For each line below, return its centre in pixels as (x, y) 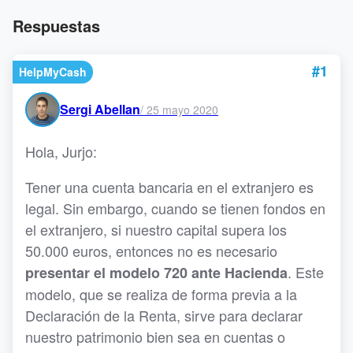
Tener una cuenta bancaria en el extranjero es (169, 187)
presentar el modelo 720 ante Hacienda (156, 273)
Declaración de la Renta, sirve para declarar (164, 315)
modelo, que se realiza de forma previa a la (161, 294)
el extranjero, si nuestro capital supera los (156, 229)
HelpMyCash (53, 72)
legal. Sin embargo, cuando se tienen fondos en (175, 208)
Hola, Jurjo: (61, 151)
